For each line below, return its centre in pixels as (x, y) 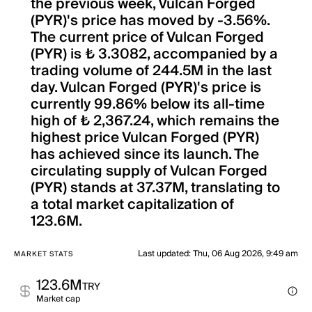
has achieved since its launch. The (145, 155)
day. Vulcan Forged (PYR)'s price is (146, 88)
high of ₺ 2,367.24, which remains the (155, 121)
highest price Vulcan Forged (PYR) (145, 138)
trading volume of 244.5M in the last (151, 71)
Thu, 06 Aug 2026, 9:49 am (245, 254)
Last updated (163, 254)
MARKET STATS (44, 254)
